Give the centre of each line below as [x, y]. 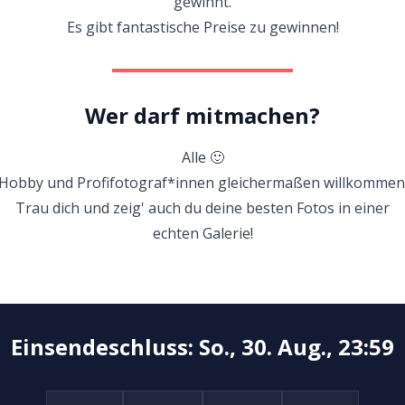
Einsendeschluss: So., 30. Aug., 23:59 [202, 347]
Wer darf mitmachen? [202, 115]
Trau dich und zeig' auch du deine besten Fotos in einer [202, 208]
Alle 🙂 [202, 157]
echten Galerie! [202, 233]
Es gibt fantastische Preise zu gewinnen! [202, 27]
